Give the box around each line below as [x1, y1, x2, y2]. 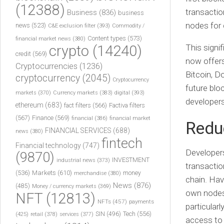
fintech [101, 135, 142, 151]
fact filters [64, 101, 91, 109]
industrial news [56, 157, 95, 163]
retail [30, 211, 43, 217]
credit [15, 50, 31, 57]
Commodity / [112, 22, 144, 29]
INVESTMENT [112, 156, 149, 163]
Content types [87, 34, 126, 42]
